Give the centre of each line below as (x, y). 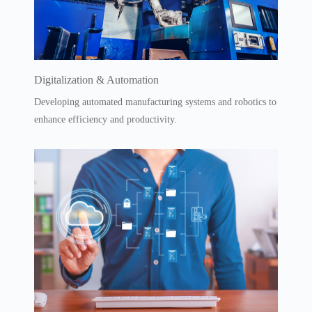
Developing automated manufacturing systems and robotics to (156, 102)
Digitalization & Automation (97, 79)
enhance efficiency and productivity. (106, 119)
